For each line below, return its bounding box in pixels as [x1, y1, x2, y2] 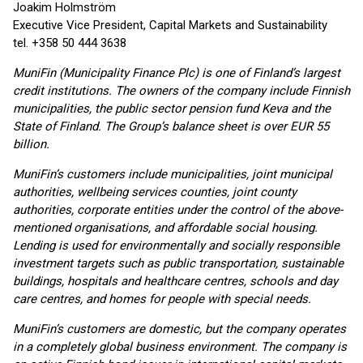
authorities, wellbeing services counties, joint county [13, 185, 297, 199]
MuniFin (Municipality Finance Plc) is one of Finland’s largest [13, 66, 340, 80]
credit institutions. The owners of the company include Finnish [13, 83, 350, 98]
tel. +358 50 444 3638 [13, 36, 126, 50]
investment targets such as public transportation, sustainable [13, 256, 344, 271]
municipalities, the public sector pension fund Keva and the [13, 101, 331, 116]
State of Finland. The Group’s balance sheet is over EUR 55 [13, 119, 329, 134]
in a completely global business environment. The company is [13, 340, 347, 354]
